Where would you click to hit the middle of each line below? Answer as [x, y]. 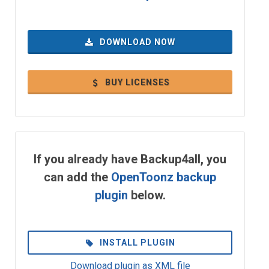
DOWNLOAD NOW [136, 42]
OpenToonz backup [164, 177]
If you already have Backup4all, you [130, 159]
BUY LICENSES [136, 82]
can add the [77, 177]
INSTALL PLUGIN [136, 243]
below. [147, 195]
